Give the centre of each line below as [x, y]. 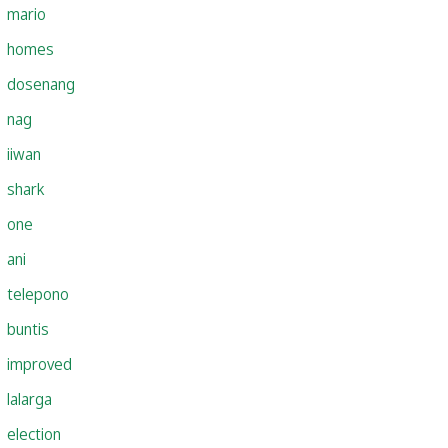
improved [39, 363]
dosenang [41, 83]
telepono [38, 293]
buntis [28, 328]
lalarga [29, 398]
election [34, 433]
